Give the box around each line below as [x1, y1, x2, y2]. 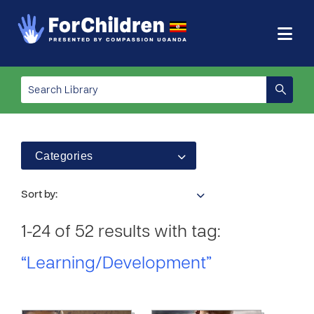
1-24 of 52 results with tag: [21, 225, 221, 240]
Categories [35, 150, 93, 162]
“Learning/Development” [21, 257, 212, 272]
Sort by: [21, 190, 57, 200]
